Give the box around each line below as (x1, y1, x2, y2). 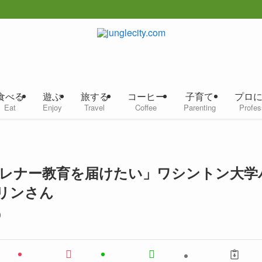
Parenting (183, 101, 216, 113)
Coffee (135, 101, 157, 113)
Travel (84, 101, 105, 113)
